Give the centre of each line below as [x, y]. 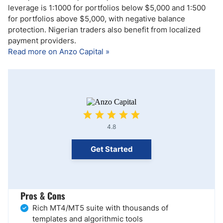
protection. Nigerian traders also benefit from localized [104, 30]
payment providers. [42, 41]
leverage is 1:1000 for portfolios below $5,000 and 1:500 [107, 8]
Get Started [111, 149]
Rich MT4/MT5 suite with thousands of [100, 208]
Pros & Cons [43, 196]
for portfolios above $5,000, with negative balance [97, 19]
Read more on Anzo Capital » [59, 52]
